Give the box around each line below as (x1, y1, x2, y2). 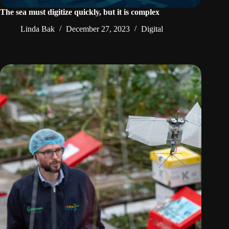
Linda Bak (20, 25, 55, 34)
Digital (141, 25, 163, 34)
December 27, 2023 (66, 25, 130, 34)
